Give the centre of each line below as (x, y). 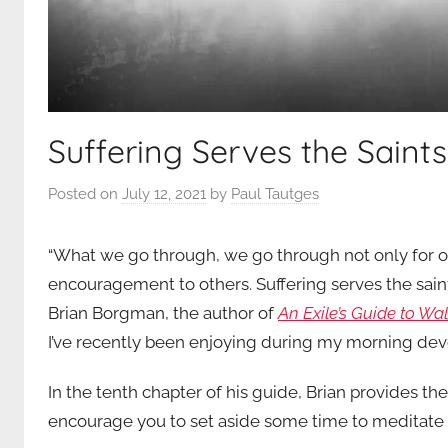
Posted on (85, 193)
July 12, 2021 (164, 193)
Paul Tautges (275, 193)
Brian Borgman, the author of (163, 312)
